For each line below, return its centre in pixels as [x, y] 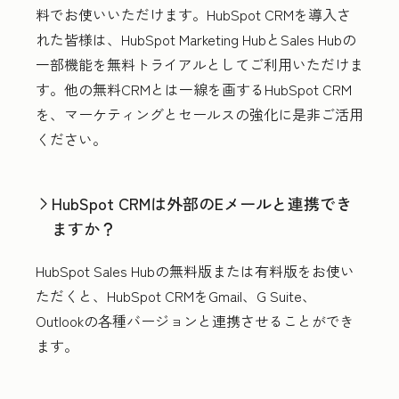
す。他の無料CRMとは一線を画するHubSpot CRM [194, 89]
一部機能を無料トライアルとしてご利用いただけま [199, 64]
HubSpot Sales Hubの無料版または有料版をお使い [195, 270]
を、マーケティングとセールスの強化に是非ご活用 [199, 114]
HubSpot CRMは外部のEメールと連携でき [202, 203]
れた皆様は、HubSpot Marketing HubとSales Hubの [196, 39]
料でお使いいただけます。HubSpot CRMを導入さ [193, 14]
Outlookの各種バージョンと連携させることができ [195, 320]
